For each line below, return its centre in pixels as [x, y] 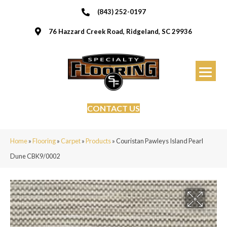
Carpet [71, 141]
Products [98, 141]
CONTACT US [113, 108]
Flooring [44, 141]
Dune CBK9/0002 [35, 156]
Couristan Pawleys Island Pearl [160, 141]
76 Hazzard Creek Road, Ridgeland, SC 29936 [120, 31]
